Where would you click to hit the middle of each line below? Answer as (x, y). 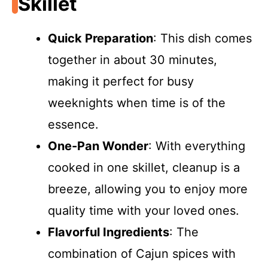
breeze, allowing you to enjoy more (148, 189)
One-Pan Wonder (98, 146)
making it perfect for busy (121, 81)
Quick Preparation (100, 38)
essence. (73, 124)
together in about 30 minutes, (133, 60)
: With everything (197, 146)
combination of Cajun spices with (142, 254)
